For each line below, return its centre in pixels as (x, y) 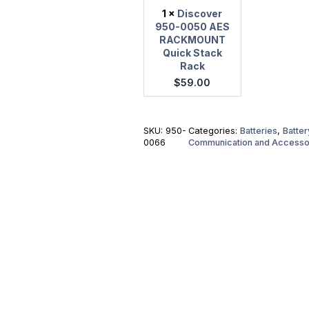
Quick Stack (192, 53)
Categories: (214, 131)
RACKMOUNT (192, 40)
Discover (200, 14)
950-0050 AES (192, 27)
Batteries (258, 131)
